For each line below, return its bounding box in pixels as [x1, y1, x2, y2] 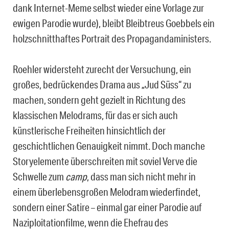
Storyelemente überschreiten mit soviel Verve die [13, 154, 197, 167]
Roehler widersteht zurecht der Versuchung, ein [13, 62, 191, 75]
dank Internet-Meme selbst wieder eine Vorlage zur [13, 1, 204, 14]
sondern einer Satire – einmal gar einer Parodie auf [13, 200, 201, 213]
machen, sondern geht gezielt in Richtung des [13, 93, 186, 106]
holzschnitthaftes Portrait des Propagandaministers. [13, 32, 211, 44]
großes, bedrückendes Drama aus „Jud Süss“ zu [13, 78, 191, 90]
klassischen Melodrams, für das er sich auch [13, 108, 178, 121]
